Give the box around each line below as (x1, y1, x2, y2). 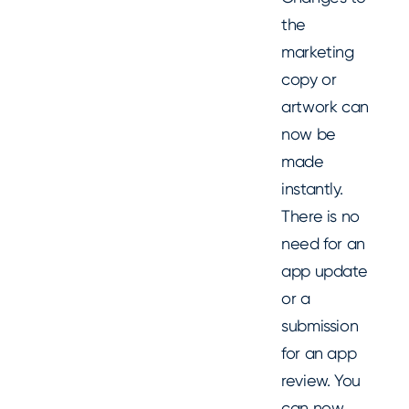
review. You (281, 370, 362, 390)
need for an (281, 233, 366, 253)
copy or (281, 68, 337, 89)
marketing (281, 41, 354, 61)
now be (281, 123, 336, 143)
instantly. (281, 178, 343, 198)
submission (281, 315, 359, 335)
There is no (281, 205, 361, 225)
